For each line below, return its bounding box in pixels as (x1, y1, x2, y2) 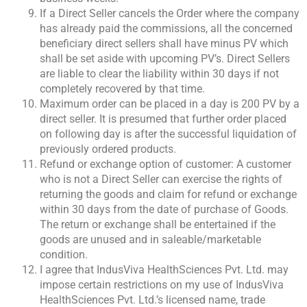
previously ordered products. (40, 143, 176, 156)
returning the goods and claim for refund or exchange (40, 188, 297, 201)
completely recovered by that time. (40, 82, 205, 96)
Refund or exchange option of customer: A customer (40, 158, 291, 171)
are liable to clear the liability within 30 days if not (40, 67, 279, 81)
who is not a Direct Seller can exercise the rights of (40, 173, 282, 186)
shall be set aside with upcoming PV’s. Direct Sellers (40, 52, 290, 66)
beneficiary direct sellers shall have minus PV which (40, 37, 288, 51)
